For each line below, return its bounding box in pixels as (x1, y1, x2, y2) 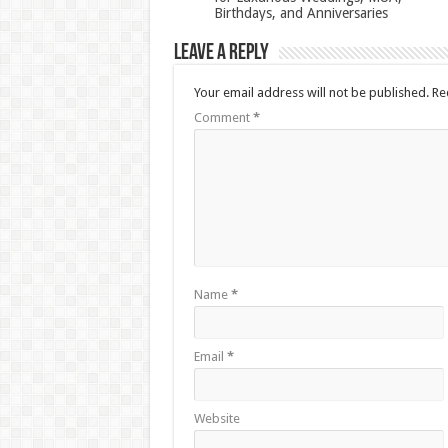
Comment (193, 110, 253, 126)
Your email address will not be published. (193, 85, 429, 101)
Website (193, 411, 240, 427)
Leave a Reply (173, 42, 269, 66)
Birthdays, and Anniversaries (213, 5, 388, 22)
